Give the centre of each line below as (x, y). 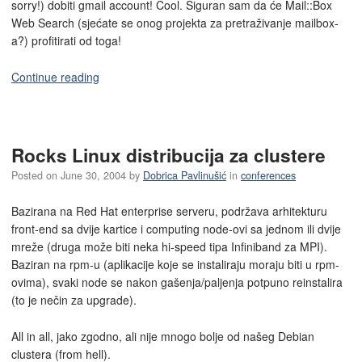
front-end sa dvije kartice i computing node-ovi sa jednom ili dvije (176, 228)
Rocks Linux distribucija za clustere (168, 155)
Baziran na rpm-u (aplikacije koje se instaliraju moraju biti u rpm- (175, 264)
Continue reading (55, 76)
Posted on (36, 176)
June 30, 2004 (93, 176)
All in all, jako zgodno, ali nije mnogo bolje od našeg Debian (163, 336)
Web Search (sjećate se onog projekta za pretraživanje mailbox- (175, 23)
